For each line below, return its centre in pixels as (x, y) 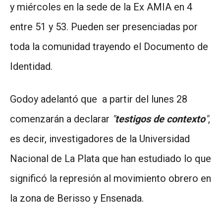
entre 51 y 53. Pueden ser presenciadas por (104, 27)
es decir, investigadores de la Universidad (100, 139)
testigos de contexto (160, 119)
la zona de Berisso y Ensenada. (77, 198)
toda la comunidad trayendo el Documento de (109, 46)
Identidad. (31, 66)
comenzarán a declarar (61, 119)
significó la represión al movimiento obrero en (111, 178)
